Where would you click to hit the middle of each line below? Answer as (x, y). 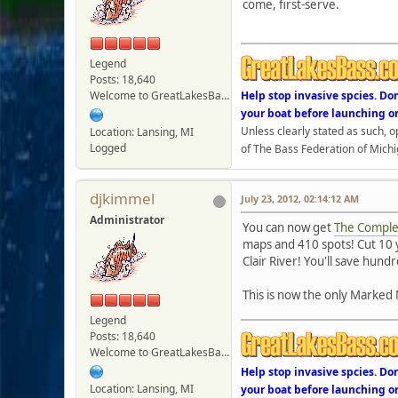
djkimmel (122, 198)
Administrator (127, 219)
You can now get (288, 227)
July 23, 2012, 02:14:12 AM (300, 198)
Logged (108, 147)
